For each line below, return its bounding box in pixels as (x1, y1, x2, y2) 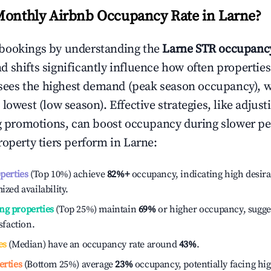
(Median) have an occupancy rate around (6, 238, 179, 250)
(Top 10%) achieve (28, 168, 105, 180)
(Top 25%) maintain (53, 203, 137, 215)
